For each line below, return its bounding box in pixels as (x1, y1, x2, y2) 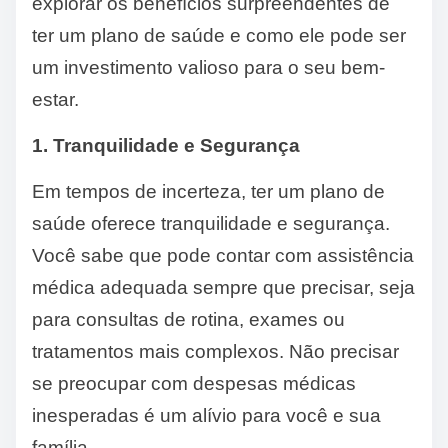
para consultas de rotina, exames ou (32, 309, 345, 331)
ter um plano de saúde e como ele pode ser (32, 25, 406, 47)
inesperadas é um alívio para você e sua (32, 405, 381, 427)
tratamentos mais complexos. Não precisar (32, 341, 399, 363)
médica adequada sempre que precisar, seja (32, 277, 415, 299)
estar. (32, 89, 79, 111)
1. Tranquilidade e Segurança (32, 135, 300, 157)
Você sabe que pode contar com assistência (32, 245, 414, 267)
